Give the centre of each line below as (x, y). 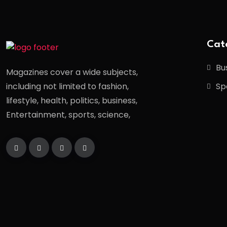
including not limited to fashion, (67, 87)
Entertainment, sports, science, (68, 115)
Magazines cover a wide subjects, (72, 72)
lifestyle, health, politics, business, (72, 101)
